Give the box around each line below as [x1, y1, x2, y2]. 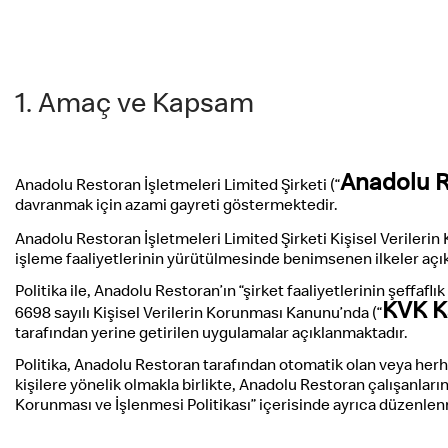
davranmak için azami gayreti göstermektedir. [15, 199, 338, 215]
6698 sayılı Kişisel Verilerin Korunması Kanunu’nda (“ [15, 307, 382, 323]
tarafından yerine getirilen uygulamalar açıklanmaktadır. [15, 327, 408, 343]
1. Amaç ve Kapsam [15, 92, 254, 120]
